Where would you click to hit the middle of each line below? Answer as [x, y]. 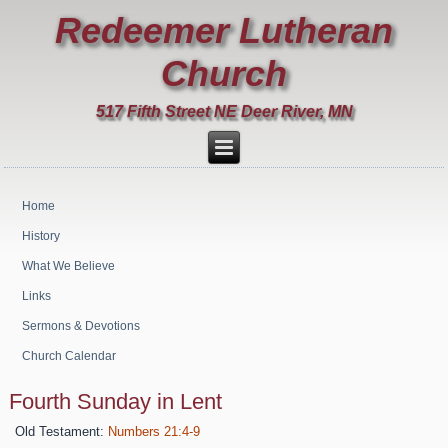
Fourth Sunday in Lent [116, 402]
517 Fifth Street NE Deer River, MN [224, 111]
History [41, 236]
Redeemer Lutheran [224, 30]
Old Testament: [60, 432]
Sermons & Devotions [81, 326]
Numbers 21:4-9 [154, 432]
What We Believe [69, 266]
